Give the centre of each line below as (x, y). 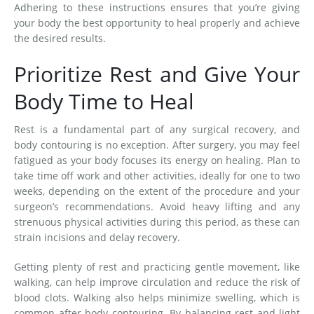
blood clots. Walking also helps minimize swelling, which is (157, 298)
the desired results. (61, 39)
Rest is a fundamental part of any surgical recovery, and (157, 130)
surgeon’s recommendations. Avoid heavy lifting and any (157, 207)
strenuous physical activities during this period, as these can (157, 222)
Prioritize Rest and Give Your (157, 74)
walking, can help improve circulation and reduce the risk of (157, 282)
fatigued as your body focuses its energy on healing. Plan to (157, 161)
